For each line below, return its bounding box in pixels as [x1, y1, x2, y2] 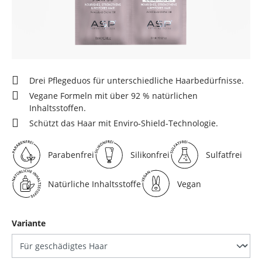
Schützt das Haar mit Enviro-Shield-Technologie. [29, 118, 218, 129]
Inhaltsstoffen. [29, 102, 86, 114]
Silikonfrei [130, 149, 170, 160]
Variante [12, 218, 46, 229]
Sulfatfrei [206, 149, 242, 160]
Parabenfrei [48, 149, 94, 160]
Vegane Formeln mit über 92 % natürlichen [29, 90, 198, 102]
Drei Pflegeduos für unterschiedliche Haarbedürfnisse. [29, 75, 244, 87]
